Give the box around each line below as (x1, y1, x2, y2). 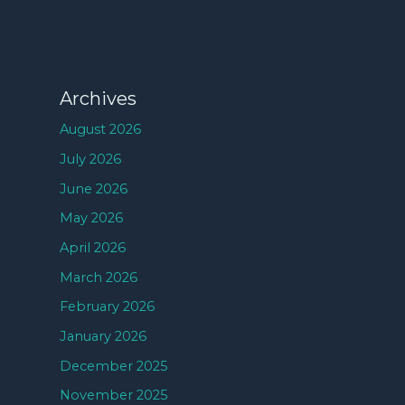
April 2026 (60, 239, 127, 256)
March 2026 (60, 268, 138, 286)
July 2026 (60, 151, 122, 168)
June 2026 (60, 180, 128, 197)
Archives (60, 88, 137, 110)
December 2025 (60, 357, 169, 374)
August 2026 (60, 121, 142, 138)
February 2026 (60, 298, 155, 316)
